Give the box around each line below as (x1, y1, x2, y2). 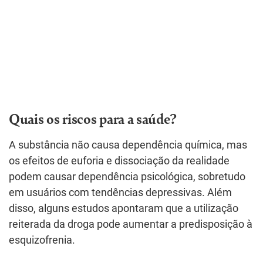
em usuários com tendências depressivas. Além (9, 187, 232, 198)
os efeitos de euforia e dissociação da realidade (9, 155, 230, 167)
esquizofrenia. (9, 234, 75, 246)
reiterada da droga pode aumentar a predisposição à (9, 218, 252, 230)
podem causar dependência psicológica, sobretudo (9, 171, 245, 183)
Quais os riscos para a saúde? (9, 108, 177, 128)
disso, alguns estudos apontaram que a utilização (9, 203, 238, 214)
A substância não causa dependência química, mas (9, 139, 247, 151)
